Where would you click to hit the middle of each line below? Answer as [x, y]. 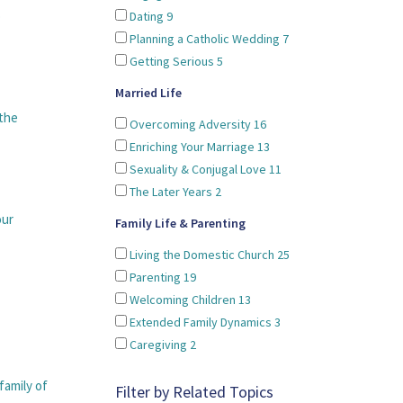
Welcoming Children [183, 300]
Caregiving [158, 345]
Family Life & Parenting [180, 223]
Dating [147, 16]
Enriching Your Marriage [192, 147]
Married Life [148, 93]
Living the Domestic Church [202, 255]
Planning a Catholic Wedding [205, 39]
